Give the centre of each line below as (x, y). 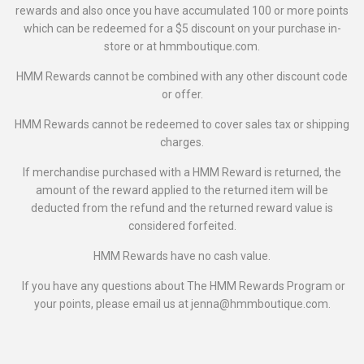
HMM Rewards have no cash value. (182, 256)
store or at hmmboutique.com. (182, 46)
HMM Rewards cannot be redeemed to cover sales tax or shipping (182, 124)
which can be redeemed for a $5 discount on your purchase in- (182, 28)
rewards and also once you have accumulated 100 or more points (182, 10)
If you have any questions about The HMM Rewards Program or (183, 286)
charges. (182, 142)
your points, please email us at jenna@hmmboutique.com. (182, 303)
